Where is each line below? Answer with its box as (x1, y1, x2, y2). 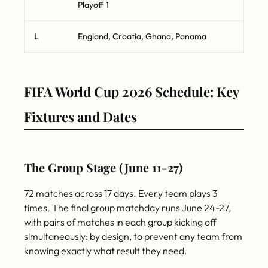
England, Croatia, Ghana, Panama (78, 31, 206, 42)
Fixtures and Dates (24, 108, 137, 126)
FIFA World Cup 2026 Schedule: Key (24, 83, 239, 101)
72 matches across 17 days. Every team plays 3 (24, 187, 218, 200)
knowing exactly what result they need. (24, 245, 187, 257)
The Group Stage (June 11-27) (24, 159, 182, 176)
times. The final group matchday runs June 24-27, (24, 202, 231, 214)
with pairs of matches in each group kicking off (24, 216, 217, 229)
